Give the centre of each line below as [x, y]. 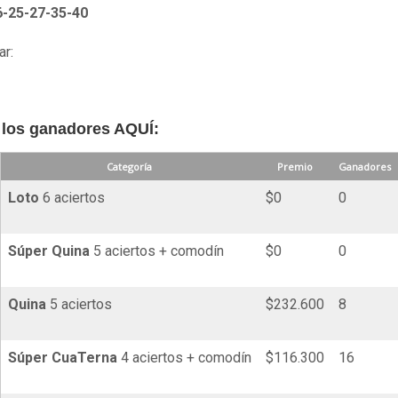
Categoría [129, 167]
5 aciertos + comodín [156, 251]
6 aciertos [72, 198]
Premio [295, 167]
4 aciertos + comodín [184, 358]
